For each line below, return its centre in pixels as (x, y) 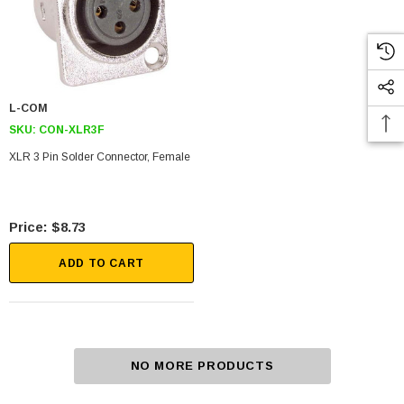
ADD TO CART (101, 264)
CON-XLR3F (72, 129)
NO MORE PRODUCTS (202, 366)
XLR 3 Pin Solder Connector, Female (100, 156)
